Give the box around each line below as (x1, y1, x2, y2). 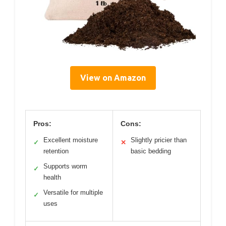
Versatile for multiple (43, 189, 103, 197)
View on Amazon (80, 73, 146, 83)
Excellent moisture (43, 136, 98, 144)
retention (43, 147, 69, 155)
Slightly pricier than (131, 136, 187, 144)
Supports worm (43, 162, 87, 171)
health (43, 174, 61, 182)
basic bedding (131, 147, 171, 155)
